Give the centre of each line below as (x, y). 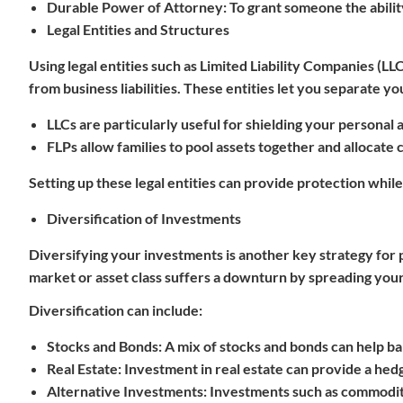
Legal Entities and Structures (138, 29)
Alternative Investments (125, 391)
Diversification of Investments (144, 218)
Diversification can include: (116, 310)
